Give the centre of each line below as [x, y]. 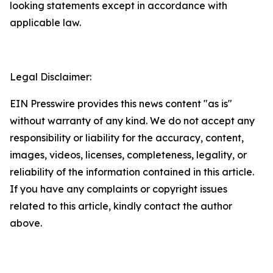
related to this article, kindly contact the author [121, 206]
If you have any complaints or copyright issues [119, 189]
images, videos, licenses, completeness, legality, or [128, 155]
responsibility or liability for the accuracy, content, [127, 138]
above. [26, 223]
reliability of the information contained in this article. [132, 172]
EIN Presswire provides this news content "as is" [121, 104]
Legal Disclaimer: [51, 77]
